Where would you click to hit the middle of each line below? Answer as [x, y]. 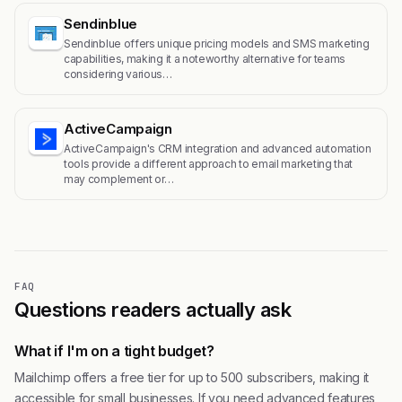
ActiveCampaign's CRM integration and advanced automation [218, 149]
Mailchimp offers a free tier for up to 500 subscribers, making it [192, 378]
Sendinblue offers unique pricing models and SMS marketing [217, 44]
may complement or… [119, 179]
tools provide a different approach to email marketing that [209, 164]
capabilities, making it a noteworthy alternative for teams [205, 59]
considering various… [118, 74]
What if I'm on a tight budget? [114, 351]
